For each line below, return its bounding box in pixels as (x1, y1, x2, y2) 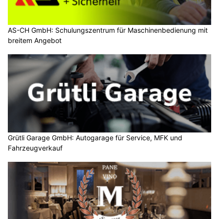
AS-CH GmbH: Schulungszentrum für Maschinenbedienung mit (8, 26, 208, 35)
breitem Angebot (8, 36, 62, 45)
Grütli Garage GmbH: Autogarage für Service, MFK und (8, 133, 182, 142)
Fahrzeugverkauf (8, 143, 63, 152)
